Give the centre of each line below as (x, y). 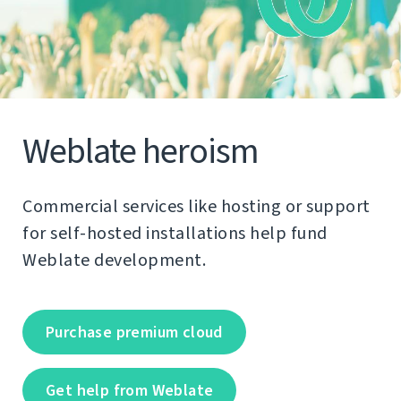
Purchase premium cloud (134, 332)
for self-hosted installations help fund (175, 233)
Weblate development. (114, 260)
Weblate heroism (141, 150)
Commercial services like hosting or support (196, 206)
